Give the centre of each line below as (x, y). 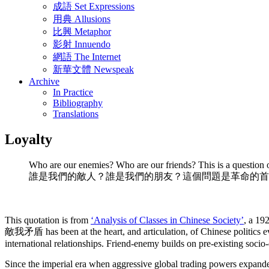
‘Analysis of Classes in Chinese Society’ (167, 220)
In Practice (73, 92)
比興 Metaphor (82, 32)
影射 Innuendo (82, 44)
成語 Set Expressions (94, 6)
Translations (76, 114)
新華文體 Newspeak (93, 69)
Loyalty (29, 139)
